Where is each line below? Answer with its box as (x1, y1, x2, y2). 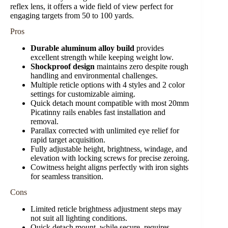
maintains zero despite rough (95, 62, 188, 71)
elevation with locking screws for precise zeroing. (31, 153, 189, 162)
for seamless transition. (31, 172, 103, 181)
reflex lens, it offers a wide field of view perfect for (10, 2, 173, 11)
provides (134, 43, 164, 52)
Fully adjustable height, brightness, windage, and (31, 144, 187, 153)
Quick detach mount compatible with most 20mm (31, 98, 189, 107)
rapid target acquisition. (31, 135, 105, 144)
